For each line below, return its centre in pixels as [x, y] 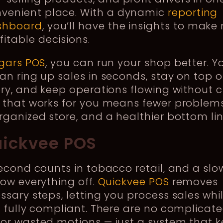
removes [194, 181]
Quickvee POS [133, 181]
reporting [193, 12]
